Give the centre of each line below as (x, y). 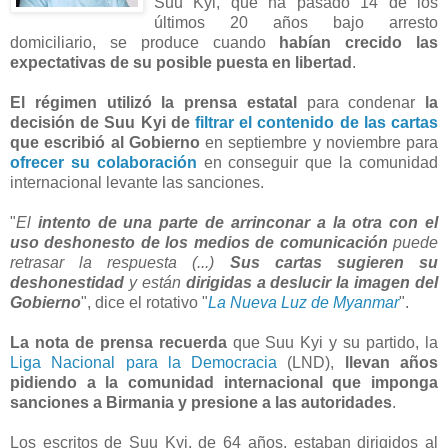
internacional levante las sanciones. (137, 182)
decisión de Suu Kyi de (102, 122)
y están (155, 282)
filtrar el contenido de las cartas (316, 122)
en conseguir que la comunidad (317, 162)
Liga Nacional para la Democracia (144, 362)
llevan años (391, 362)
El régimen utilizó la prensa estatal (153, 102)
